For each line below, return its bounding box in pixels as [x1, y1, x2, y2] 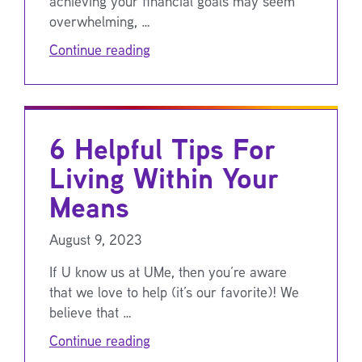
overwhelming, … [49, 11, 150, 31]
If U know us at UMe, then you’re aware [49, 261, 287, 281]
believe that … [49, 301, 132, 322]
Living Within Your [49, 157, 278, 198]
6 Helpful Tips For [49, 128, 275, 169]
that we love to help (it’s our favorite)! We [49, 281, 299, 301]
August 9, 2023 [49, 229, 142, 249]
